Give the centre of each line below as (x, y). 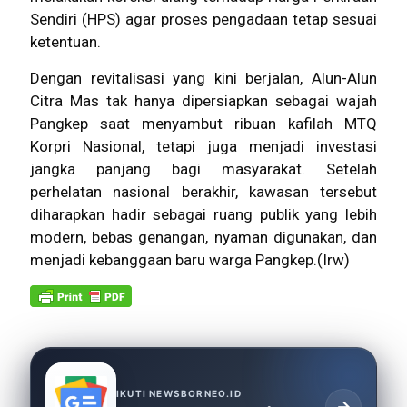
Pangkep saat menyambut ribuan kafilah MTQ (203, 123)
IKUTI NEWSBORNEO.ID (179, 393)
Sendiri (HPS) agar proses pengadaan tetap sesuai (203, 19)
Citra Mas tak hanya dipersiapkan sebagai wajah (203, 100)
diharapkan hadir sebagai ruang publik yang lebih (203, 214)
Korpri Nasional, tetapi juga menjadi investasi (203, 146)
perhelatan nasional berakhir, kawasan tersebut (203, 191)
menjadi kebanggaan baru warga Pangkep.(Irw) (190, 259)
